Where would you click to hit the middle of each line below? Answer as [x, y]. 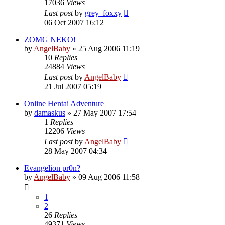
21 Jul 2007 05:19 [73, 86]
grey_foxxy [103, 13]
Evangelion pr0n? [52, 168]
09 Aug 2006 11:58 [109, 177]
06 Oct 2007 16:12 [74, 22]
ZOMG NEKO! [50, 39]
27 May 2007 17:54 [105, 113]
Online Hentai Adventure [64, 103]
